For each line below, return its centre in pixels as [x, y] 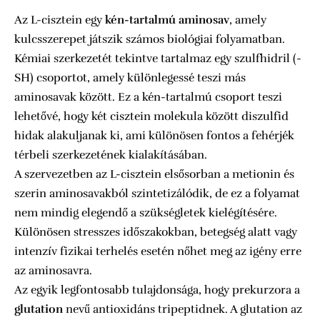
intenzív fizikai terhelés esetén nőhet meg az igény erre [158, 252]
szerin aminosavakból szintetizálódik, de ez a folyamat [157, 194]
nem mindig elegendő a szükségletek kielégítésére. [146, 213]
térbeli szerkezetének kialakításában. [111, 155]
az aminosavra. [53, 271]
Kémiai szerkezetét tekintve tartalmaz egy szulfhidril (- [158, 59]
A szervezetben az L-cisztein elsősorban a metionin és [154, 175]
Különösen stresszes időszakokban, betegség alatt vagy [156, 232]
